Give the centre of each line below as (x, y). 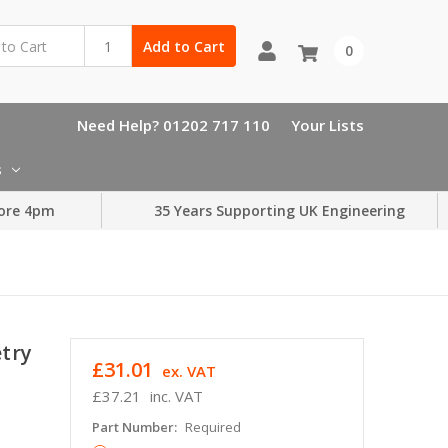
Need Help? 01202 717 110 (173, 124)
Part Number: (135, 426)
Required (212, 426)
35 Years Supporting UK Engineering (279, 211)
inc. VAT (176, 395)
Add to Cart (183, 46)
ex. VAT (188, 370)
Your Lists (327, 124)
